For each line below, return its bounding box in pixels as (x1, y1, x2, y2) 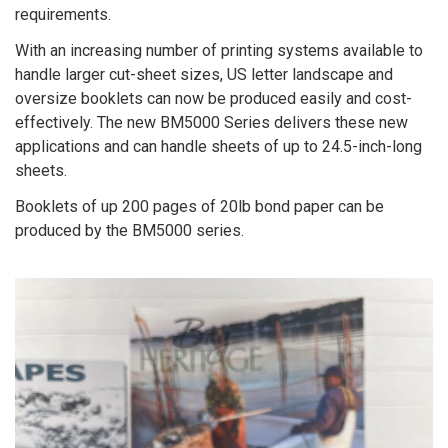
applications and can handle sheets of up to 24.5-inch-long (15, 136, 422, 156)
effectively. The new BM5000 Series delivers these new (15, 112, 408, 132)
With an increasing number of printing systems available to (15, 40, 423, 60)
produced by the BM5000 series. (15, 220, 244, 240)
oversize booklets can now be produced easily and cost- (15, 88, 412, 108)
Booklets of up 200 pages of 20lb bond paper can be (15, 196, 384, 216)
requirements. (15, 4, 111, 24)
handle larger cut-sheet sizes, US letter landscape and (15, 64, 393, 84)
